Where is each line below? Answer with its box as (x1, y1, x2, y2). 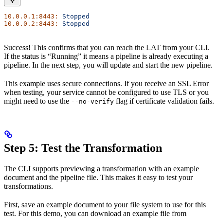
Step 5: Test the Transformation (4, 141, 162, 154)
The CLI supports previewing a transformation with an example (4, 164, 199, 173)
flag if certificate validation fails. (114, 96, 214, 105)
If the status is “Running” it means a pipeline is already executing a (4, 52, 208, 60)
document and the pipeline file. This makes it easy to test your (4, 173, 193, 182)
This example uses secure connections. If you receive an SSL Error (4, 79, 209, 88)
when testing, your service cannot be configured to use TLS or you (4, 88, 209, 96)
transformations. (4, 182, 53, 190)
